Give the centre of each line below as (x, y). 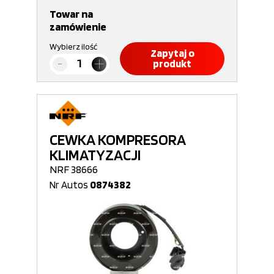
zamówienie (78, 27)
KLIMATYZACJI (95, 155)
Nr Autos (70, 185)
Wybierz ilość (73, 46)
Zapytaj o (172, 53)
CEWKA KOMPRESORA (118, 139)
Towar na (71, 14)
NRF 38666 (74, 169)
